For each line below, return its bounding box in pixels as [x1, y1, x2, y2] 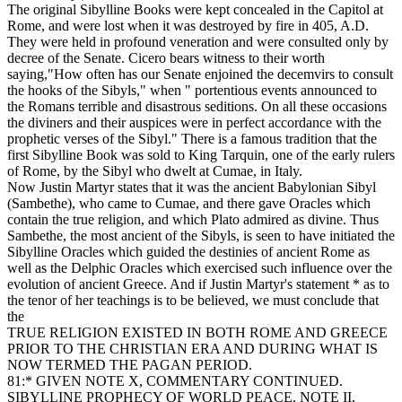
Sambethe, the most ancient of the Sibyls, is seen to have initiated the [7, 228, 395, 244]
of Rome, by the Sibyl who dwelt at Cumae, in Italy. [7, 163, 302, 179]
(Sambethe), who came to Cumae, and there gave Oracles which [7, 196, 371, 212]
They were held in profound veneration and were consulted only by [7, 34, 389, 50]
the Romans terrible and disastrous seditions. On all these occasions [7, 99, 387, 115]
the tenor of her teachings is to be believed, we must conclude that [7, 293, 379, 309]
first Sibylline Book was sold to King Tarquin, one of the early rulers [7, 147, 395, 163]
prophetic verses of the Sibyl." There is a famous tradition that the [7, 131, 377, 147]
